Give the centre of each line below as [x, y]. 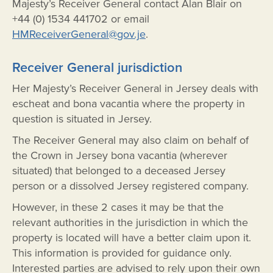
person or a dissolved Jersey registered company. [130, 186]
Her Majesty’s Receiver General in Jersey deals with [135, 89]
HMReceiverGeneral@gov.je [79, 34]
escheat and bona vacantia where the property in [129, 104]
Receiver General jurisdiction [97, 68]
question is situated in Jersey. [82, 119]
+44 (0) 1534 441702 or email [81, 19]
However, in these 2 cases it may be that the [118, 207]
